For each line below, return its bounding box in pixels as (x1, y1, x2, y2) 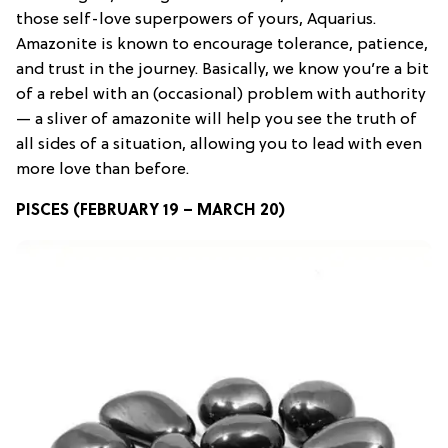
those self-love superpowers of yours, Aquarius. (16, 10, 376, 29)
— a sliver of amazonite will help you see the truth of (16, 110, 417, 129)
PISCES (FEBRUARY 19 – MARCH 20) (16, 201, 285, 220)
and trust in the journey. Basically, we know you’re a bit (16, 60, 429, 79)
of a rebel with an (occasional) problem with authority (16, 85, 426, 104)
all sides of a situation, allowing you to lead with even (16, 135, 422, 154)
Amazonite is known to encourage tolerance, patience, (16, 35, 428, 54)
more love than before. (16, 160, 189, 179)
